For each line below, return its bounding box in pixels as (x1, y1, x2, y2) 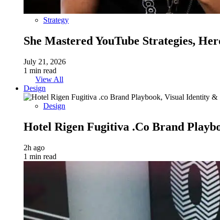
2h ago (24, 143, 45, 152)
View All (35, 75, 63, 84)
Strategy (43, 16, 69, 25)
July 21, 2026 (24, 57, 66, 66)
